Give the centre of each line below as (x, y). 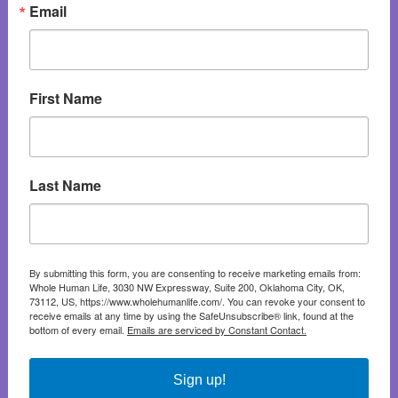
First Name (65, 98)
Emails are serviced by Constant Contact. (216, 329)
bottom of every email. (78, 329)
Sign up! (199, 379)
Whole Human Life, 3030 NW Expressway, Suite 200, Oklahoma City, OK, (187, 287)
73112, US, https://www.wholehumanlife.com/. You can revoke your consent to (197, 301)
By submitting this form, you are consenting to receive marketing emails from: (195, 272)
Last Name (65, 185)
